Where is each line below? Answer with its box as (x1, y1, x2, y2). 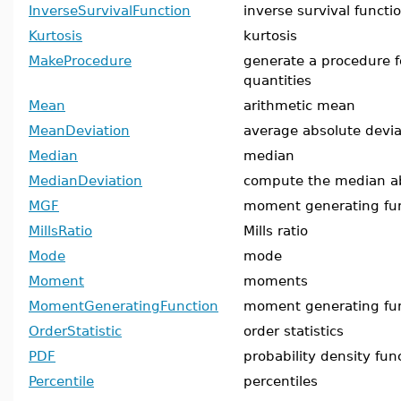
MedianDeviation (29, 173, 142, 188)
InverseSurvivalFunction (29, 3, 191, 18)
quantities (243, 73, 311, 88)
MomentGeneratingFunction (29, 298, 218, 313)
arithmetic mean (243, 98, 355, 113)
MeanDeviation (29, 123, 130, 138)
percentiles (243, 373, 318, 388)
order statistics (243, 323, 344, 338)
